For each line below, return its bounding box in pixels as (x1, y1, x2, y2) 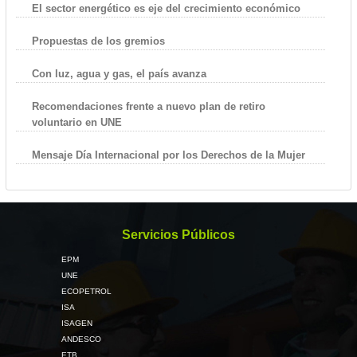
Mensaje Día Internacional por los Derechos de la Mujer (31, 149, 305, 162)
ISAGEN (61, 319, 92, 328)
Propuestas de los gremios (31, 35, 165, 48)
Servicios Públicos (122, 228, 235, 242)
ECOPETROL (61, 287, 112, 296)
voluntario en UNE (31, 116, 122, 129)
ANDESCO (61, 335, 101, 344)
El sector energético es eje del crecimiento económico (31, 2, 300, 15)
